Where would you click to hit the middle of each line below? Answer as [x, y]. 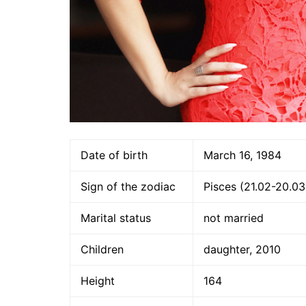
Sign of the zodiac [128, 186]
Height [98, 281]
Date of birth [114, 155]
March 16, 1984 [242, 155]
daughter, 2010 [242, 249]
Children [102, 249]
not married [234, 218]
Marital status [116, 218]
